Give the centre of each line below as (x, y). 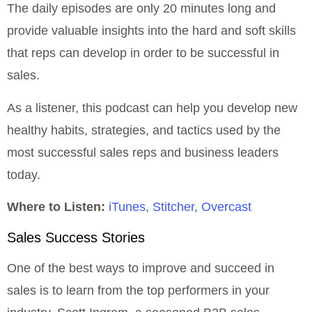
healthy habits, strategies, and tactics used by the (144, 130)
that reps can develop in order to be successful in (143, 53)
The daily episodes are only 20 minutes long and (141, 9)
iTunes (127, 207)
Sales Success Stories (76, 238)
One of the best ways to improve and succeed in (141, 268)
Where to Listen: (58, 207)
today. (24, 174)
